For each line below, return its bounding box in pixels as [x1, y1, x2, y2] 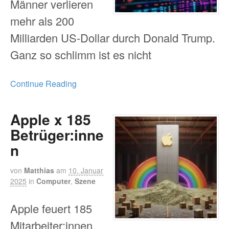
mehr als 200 [10, 12, 74, 29]
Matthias [24, 165, 54, 176]
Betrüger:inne [10, 124, 104, 146]
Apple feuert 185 [10, 200, 92, 216]
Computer [36, 176, 71, 187]
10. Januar [68, 165, 103, 176]
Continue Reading [10, 78, 77, 90]
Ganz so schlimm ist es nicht [10, 46, 151, 62]
